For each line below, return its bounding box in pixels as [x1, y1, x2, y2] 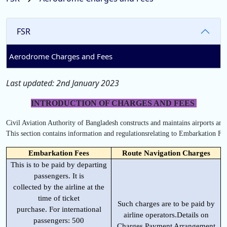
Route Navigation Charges [122, 148, 210, 157]
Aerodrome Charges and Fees [9, 51, 112, 61]
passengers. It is [33, 171, 84, 180]
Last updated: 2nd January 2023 [6, 78, 119, 89]
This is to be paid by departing [11, 160, 107, 169]
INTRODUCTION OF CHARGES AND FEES [30, 99, 197, 107]
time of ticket [38, 194, 80, 202]
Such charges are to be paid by [117, 199, 215, 208]
